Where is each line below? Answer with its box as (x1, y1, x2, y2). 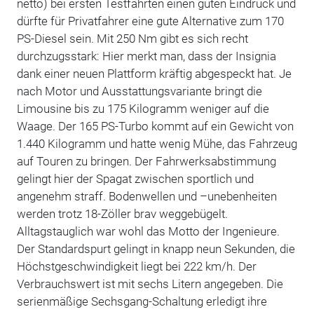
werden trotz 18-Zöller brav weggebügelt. (16, 206, 228, 221)
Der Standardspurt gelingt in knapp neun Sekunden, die (16, 241, 295, 256)
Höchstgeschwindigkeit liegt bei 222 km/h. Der (16, 259, 257, 273)
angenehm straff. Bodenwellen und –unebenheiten (16, 189, 277, 203)
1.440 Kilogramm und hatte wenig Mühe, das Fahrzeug (16, 136, 297, 151)
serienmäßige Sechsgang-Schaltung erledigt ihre (16, 294, 267, 308)
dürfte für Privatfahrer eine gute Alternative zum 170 (16, 13, 284, 28)
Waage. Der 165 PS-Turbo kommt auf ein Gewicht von (16, 118, 294, 133)
